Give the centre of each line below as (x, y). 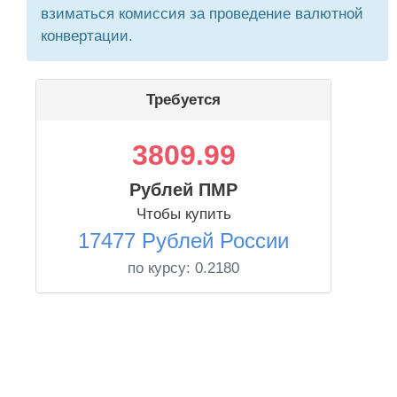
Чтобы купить (183, 214)
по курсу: (161, 268)
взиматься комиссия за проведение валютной (202, 14)
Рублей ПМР (183, 190)
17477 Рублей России (183, 241)
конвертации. (87, 36)
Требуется (183, 100)
